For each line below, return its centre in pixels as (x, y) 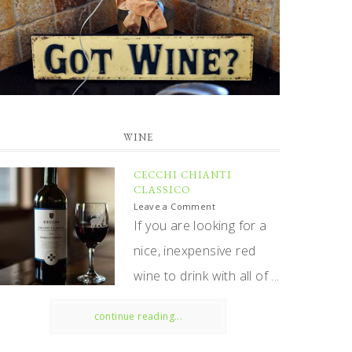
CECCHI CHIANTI (183, 175)
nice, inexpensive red (195, 251)
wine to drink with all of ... (207, 276)
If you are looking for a (200, 225)
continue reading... (138, 316)
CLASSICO (162, 190)
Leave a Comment (174, 206)
